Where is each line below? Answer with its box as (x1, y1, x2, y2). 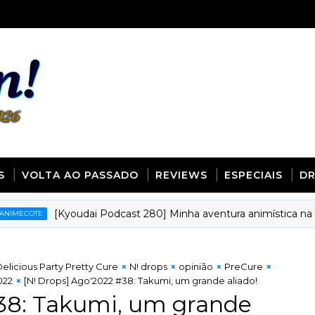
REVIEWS (155, 169, 207, 181)
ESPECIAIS (224, 169, 283, 181)
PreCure (224, 261, 263, 272)
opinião (179, 261, 213, 272)
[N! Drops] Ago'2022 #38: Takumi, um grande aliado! (24, 275, 257, 286)
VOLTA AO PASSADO (22, 169, 139, 181)
